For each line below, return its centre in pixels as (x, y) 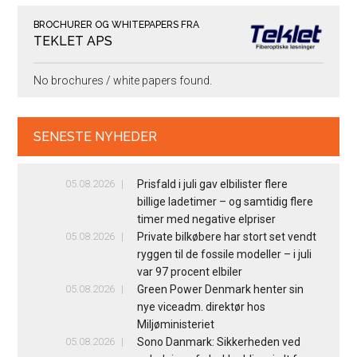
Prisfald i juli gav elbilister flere (212, 184)
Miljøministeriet (175, 324)
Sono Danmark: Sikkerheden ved (218, 341)
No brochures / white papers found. (123, 80)
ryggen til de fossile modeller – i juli (224, 254)
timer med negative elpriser (206, 219)
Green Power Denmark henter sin (220, 289)
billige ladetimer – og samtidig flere (225, 201)
